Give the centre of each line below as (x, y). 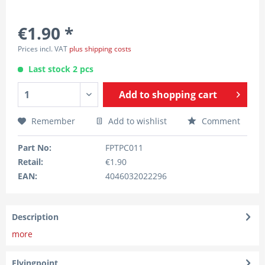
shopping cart (184, 95)
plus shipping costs (100, 49)
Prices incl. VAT (43, 49)
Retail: (30, 162)
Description (35, 217)
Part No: (35, 148)
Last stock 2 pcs (61, 69)
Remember (53, 121)
